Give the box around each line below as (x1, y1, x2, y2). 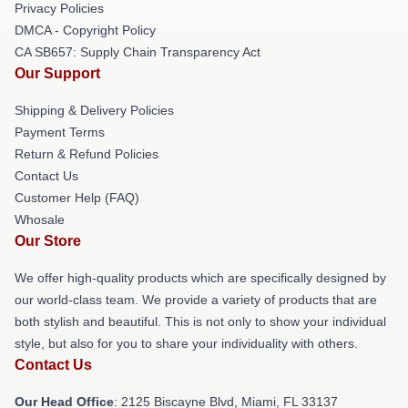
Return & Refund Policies (15, 147, 158, 161)
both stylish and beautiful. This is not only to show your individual (15, 314, 386, 329)
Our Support (15, 66, 100, 81)
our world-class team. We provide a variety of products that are (15, 292, 377, 307)
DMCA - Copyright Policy (15, 23, 156, 37)
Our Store (15, 233, 81, 249)
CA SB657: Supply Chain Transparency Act (15, 45, 260, 59)
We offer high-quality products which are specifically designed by (15, 270, 386, 285)
